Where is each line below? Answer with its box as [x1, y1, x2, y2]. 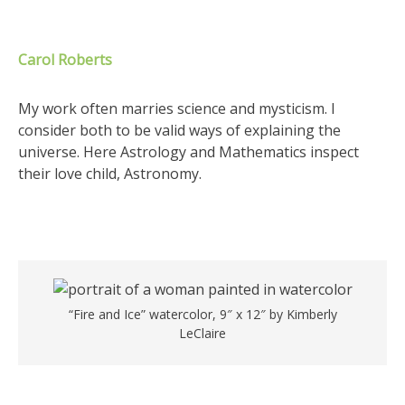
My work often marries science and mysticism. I [18, 99, 335, 118]
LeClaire [179, 325, 226, 342]
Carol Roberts [18, 50, 112, 70]
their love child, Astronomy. [18, 164, 202, 184]
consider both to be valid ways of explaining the [18, 120, 341, 140]
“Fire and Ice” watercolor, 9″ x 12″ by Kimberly [68, 306, 337, 323]
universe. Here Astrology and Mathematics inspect [18, 142, 359, 162]
